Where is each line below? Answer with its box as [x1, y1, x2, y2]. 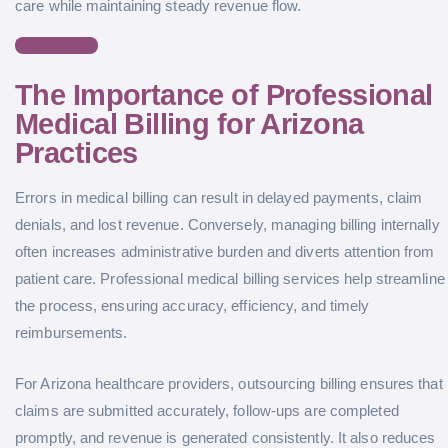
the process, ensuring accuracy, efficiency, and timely [15, 297, 370, 315]
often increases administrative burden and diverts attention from [15, 243, 435, 261]
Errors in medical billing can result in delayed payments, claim [15, 189, 423, 207]
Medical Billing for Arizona [15, 108, 364, 141]
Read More [27, 37, 99, 55]
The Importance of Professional [15, 79, 433, 112]
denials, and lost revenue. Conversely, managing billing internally [15, 216, 440, 234]
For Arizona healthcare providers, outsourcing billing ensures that [15, 374, 443, 392]
